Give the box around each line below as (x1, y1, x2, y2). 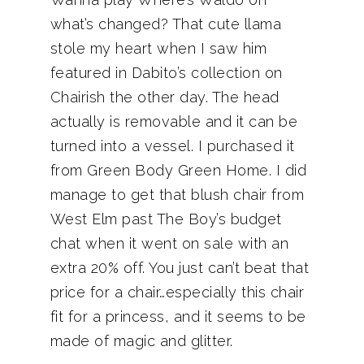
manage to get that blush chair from (50, 186, 304, 203)
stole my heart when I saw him (50, 40, 266, 57)
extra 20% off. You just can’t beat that (50, 259, 309, 276)
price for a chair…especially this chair (50, 284, 304, 301)
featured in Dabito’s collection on (50, 64, 283, 81)
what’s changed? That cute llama (50, 15, 281, 32)
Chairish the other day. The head (50, 89, 279, 106)
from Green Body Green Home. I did (50, 162, 306, 179)
